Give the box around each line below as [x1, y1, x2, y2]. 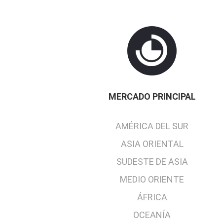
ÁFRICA [137, 192, 167, 203]
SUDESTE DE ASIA [116, 156, 188, 167]
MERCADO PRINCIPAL [108, 91, 196, 102]
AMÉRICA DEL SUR [115, 121, 188, 132]
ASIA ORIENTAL [120, 139, 184, 149]
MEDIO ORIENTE [120, 174, 184, 185]
